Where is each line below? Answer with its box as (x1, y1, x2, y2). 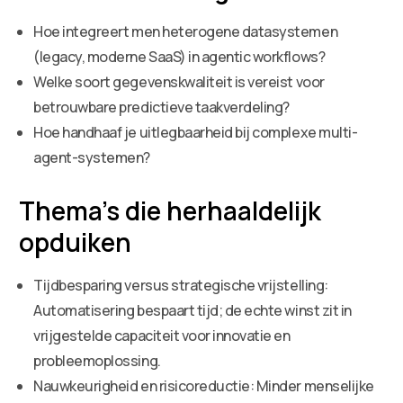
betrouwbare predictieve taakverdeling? (33, 96, 290, 117)
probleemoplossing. (33, 350, 161, 371)
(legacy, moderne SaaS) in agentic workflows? (33, 46, 326, 67)
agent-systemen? (33, 147, 151, 167)
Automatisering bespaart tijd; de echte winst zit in (33, 300, 352, 320)
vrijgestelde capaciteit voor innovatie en (33, 325, 291, 345)
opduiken (19, 224, 132, 259)
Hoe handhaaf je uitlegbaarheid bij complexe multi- (33, 121, 358, 142)
